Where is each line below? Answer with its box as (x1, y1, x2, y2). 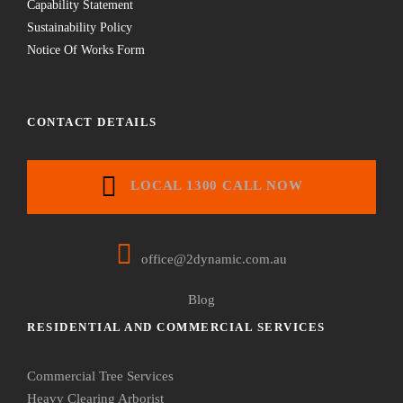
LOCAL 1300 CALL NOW (126, 177, 303, 193)
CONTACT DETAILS (27, 114, 157, 129)
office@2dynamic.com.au (141, 251, 287, 266)
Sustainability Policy (27, 20, 132, 34)
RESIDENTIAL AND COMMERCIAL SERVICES (27, 319, 326, 334)
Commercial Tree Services (27, 368, 174, 383)
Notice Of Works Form (27, 42, 145, 57)
